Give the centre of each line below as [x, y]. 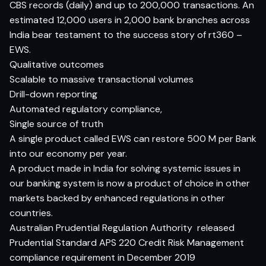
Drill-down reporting [53, 94]
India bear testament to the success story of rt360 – [126, 34]
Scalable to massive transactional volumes [102, 79]
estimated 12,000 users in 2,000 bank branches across [130, 20]
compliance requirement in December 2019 [102, 257]
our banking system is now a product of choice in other [130, 183]
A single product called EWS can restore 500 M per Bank [133, 138]
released [216, 227]
